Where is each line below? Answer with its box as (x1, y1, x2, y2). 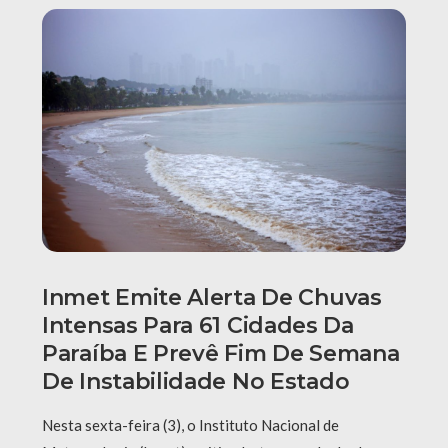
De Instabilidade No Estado (42, 367, 350, 395)
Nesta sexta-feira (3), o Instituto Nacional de (42, 415, 339, 434)
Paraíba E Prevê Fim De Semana (42, 339, 400, 367)
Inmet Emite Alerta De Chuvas (42, 283, 382, 311)
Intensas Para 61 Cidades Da (42, 311, 354, 339)
